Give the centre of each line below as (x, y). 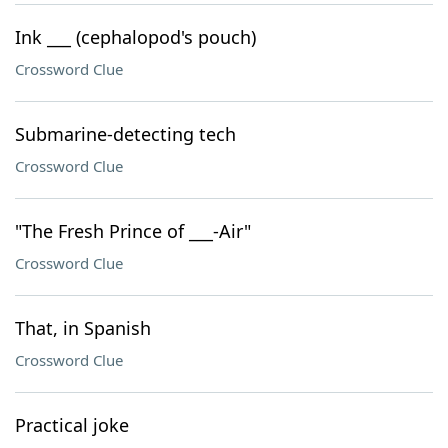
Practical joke (72, 425)
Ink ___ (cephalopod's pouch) (135, 37)
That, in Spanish (83, 328)
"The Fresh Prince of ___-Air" (133, 231)
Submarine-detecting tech (125, 134)
